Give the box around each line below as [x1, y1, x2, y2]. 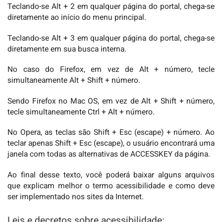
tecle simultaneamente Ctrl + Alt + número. [7, 106, 155, 118]
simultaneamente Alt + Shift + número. [7, 75, 140, 87]
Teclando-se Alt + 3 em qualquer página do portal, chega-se [7, 32, 215, 44]
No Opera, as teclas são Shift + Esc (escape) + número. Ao [7, 127, 215, 139]
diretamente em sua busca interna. [7, 43, 126, 55]
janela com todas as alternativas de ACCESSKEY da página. [7, 149, 210, 161]
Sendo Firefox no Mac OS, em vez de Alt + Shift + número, [7, 95, 215, 107]
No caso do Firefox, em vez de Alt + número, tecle [7, 64, 215, 76]
